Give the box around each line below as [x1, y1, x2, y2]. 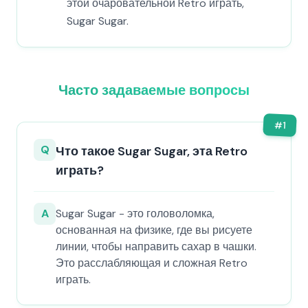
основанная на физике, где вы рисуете [56, 223, 252, 237]
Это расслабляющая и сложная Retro [56, 256, 247, 270]
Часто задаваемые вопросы [58, 81, 250, 99]
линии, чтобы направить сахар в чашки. [56, 239, 256, 254]
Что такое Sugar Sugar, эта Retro [56, 143, 247, 159]
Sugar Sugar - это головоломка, [56, 206, 214, 221]
